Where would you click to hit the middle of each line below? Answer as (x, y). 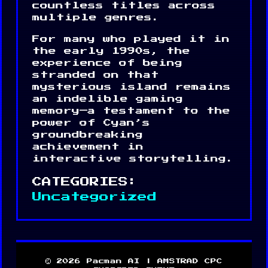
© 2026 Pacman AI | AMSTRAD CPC (134, 261)
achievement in (88, 147)
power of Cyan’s (91, 123)
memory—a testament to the (131, 111)
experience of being (107, 63)
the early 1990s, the (111, 51)
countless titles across (124, 5)
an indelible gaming (108, 99)
